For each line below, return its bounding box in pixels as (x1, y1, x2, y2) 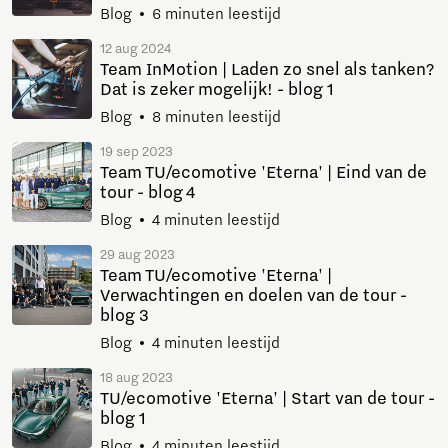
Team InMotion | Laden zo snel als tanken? (100, 59, 434, 80)
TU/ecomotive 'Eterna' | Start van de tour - (100, 388, 435, 409)
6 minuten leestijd (152, 4, 281, 23)
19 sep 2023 (100, 143, 173, 160)
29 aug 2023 (100, 246, 175, 263)
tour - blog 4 (100, 182, 195, 203)
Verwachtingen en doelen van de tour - (100, 285, 407, 306)
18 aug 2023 (100, 369, 173, 386)
